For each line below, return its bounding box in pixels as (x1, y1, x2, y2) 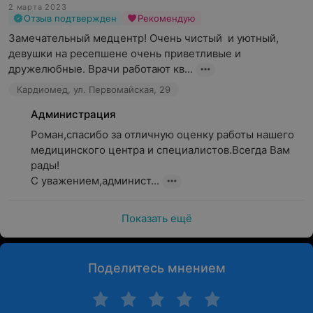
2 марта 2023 (8, 2, 67, 12)
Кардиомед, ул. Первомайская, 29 (17, 84, 170, 95)
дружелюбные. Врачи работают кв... (8, 62, 193, 75)
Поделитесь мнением (87, 261, 226, 275)
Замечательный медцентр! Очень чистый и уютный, (8, 31, 279, 45)
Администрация (31, 108, 116, 121)
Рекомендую (138, 13, 196, 24)
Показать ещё (121, 212, 192, 225)
